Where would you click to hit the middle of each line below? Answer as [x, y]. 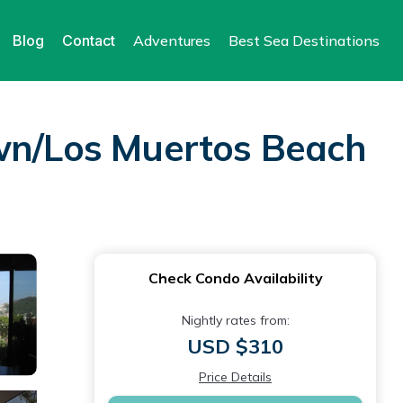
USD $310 [235, 346]
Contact [89, 40]
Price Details [235, 377]
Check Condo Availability [235, 278]
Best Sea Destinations [304, 40]
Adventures [172, 40]
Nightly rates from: [235, 320]
